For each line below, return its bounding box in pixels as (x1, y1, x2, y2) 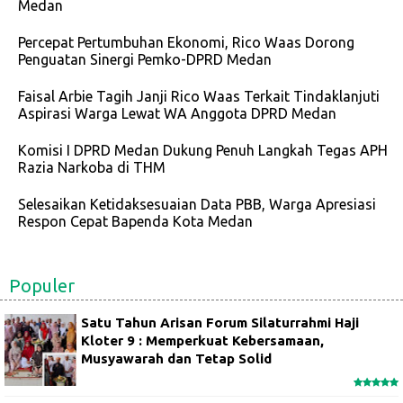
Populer (9, 274, 75, 296)
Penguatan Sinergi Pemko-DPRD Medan (18, 51, 272, 68)
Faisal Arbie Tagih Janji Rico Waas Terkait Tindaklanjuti (18, 88, 380, 105)
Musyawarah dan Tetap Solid (81, 351, 272, 367)
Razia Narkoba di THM (18, 159, 166, 176)
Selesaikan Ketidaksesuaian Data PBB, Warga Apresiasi (18, 196, 376, 213)
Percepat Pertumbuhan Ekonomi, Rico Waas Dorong (18, 34, 354, 51)
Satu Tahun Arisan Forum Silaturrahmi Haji (81, 315, 359, 331)
